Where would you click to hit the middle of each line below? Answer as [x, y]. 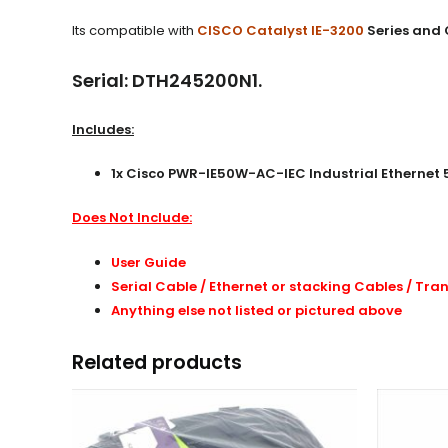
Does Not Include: [132, 217]
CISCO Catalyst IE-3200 [280, 31]
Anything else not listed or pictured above [256, 310]
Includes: [103, 129]
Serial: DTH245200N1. [167, 80]
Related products [157, 362]
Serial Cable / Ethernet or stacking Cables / [263, 286]
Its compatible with [134, 31]
